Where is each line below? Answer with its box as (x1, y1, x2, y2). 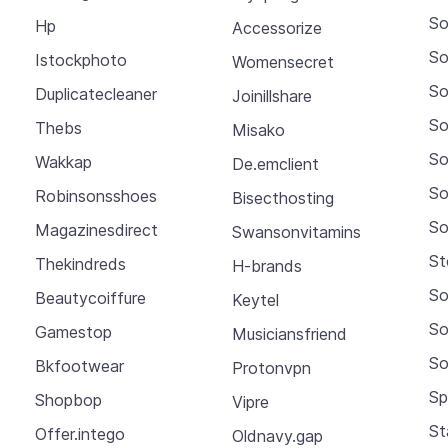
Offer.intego (34, 424, 125, 445)
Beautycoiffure (34, 288, 146, 309)
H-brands (231, 255, 302, 276)
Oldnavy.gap (231, 425, 323, 446)
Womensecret (231, 51, 334, 72)
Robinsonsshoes (34, 186, 157, 207)
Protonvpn (231, 357, 311, 378)
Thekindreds (34, 254, 126, 275)
